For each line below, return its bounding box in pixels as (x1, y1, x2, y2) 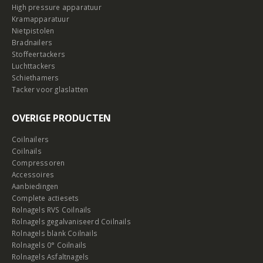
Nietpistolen (12, 26, 55, 36)
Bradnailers (12, 38, 53, 48)
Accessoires (12, 170, 55, 180)
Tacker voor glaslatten (12, 85, 89, 95)
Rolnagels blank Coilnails (12, 228, 97, 238)
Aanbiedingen (12, 181, 59, 191)
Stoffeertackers (12, 49, 65, 59)
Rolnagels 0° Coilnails (12, 240, 87, 250)
